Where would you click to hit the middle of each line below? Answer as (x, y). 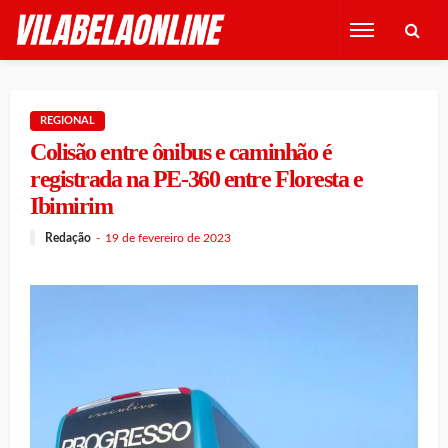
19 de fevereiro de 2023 (168, 237)
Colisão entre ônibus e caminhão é (181, 152)
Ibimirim (71, 206)
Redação (68, 237)
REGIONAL (67, 120)
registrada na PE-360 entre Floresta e (196, 179)
